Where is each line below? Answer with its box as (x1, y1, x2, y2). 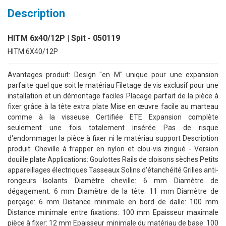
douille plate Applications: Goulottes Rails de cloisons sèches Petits (8, 155, 218, 164)
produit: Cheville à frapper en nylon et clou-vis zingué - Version (8, 145, 218, 153)
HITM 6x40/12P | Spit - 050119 (8, 33, 120, 43)
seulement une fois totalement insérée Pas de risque (8, 124, 218, 132)
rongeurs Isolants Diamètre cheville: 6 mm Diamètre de (8, 177, 218, 185)
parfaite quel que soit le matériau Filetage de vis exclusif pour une (8, 81, 218, 90)
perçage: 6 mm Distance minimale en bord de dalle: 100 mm (8, 198, 218, 206)
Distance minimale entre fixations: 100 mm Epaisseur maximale (8, 208, 218, 217)
